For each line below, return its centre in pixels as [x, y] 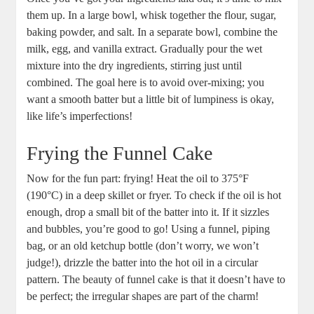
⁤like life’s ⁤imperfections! [80, 116]
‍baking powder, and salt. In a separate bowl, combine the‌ [152, 32]
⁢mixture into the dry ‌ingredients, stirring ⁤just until [135, 66]
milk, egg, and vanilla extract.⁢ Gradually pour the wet [145, 49]
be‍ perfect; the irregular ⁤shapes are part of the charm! [143, 296]
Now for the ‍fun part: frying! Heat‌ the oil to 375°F [138, 179]
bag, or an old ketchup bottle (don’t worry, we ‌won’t [143, 246]
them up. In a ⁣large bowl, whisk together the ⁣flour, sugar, [152, 15]
